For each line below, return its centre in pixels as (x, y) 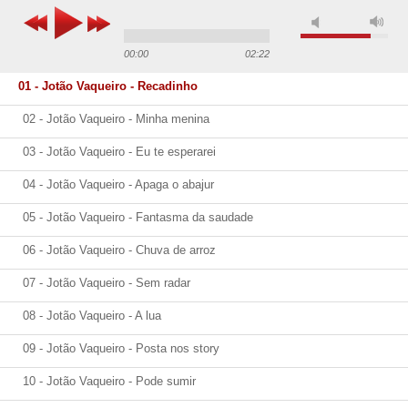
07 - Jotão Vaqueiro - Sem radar (107, 283)
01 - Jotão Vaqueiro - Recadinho (108, 87)
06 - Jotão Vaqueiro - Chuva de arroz (119, 250)
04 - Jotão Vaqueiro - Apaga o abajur (118, 185)
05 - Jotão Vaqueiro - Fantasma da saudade (138, 218)
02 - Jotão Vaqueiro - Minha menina (116, 119)
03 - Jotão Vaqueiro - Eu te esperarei (119, 152)
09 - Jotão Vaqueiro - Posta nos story (121, 349)
